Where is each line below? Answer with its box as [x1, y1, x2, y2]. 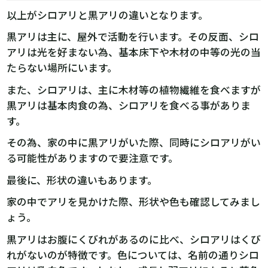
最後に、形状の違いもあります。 [7, 172, 158, 187]
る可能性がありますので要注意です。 [7, 151, 179, 166]
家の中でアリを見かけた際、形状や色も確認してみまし [7, 194, 261, 209]
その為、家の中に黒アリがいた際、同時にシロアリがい [7, 135, 261, 150]
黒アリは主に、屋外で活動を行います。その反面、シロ [7, 29, 260, 44]
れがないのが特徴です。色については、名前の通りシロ [7, 247, 260, 262]
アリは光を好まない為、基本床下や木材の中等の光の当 [7, 45, 261, 60]
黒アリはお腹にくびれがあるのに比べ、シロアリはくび [7, 232, 261, 246]
